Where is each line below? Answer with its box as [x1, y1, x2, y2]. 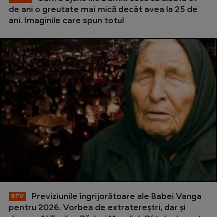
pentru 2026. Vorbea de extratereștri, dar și [9, 202, 186, 213]
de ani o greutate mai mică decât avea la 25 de [9, 3, 198, 15]
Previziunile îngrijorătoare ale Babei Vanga [30, 191, 201, 202]
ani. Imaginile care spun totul [9, 15, 124, 26]
